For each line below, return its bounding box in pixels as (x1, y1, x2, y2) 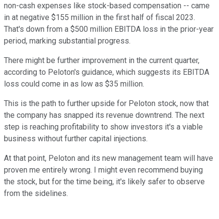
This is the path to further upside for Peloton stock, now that (4, 99, 209, 109)
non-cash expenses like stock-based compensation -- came (4, 1, 210, 11)
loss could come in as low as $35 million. (4, 79, 144, 89)
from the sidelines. (4, 189, 68, 198)
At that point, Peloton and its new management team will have (4, 153, 213, 163)
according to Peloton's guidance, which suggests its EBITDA (4, 67, 209, 77)
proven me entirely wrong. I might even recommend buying (4, 165, 203, 175)
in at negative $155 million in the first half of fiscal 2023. (4, 13, 195, 22)
